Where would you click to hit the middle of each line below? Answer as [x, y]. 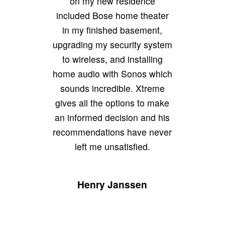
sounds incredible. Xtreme [112, 88]
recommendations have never [113, 132]
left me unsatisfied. [112, 146]
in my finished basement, [113, 30]
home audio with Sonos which [112, 73]
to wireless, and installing [112, 59]
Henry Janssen [113, 184]
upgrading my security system [112, 44]
